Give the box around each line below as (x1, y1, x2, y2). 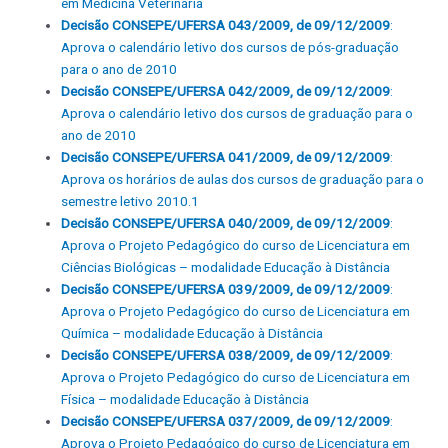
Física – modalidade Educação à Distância (61, 391, 310, 408)
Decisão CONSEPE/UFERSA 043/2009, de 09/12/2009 (61, 17, 391, 34)
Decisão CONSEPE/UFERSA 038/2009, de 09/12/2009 (61, 347, 391, 364)
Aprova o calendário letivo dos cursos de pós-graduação (61, 39, 400, 56)
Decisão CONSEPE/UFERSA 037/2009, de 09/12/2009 (61, 413, 391, 430)
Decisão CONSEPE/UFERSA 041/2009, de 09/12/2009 (61, 149, 391, 166)
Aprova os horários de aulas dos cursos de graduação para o (61, 171, 425, 188)
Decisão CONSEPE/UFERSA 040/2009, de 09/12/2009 (61, 215, 391, 232)
